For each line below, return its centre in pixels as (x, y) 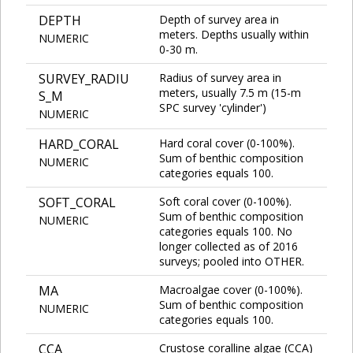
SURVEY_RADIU (84, 78)
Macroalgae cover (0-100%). (231, 289)
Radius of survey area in (220, 77)
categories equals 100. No (226, 231)
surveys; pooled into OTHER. (232, 261)
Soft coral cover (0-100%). (225, 201)
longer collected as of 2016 (229, 246)
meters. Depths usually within (234, 34)
